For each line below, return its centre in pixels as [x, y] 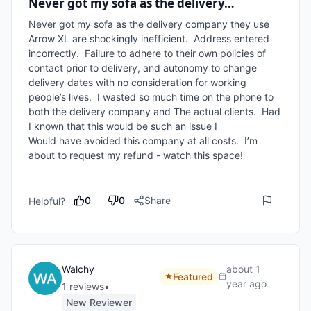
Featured [193, 276]
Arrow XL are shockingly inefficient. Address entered [149, 39]
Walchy [78, 269]
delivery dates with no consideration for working [137, 82]
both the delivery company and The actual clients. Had [154, 111]
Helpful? [47, 201]
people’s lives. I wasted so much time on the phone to [151, 97]
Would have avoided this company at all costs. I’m [143, 141]
